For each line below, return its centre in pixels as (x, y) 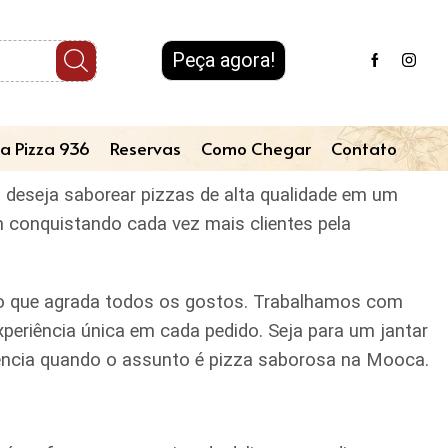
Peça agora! (224, 61)
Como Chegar (256, 148)
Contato (364, 148)
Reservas (145, 148)
